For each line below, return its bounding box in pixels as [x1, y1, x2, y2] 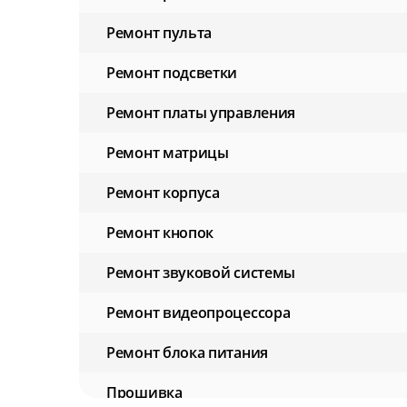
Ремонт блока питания [106, 342, 268, 363]
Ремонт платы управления [106, 103, 296, 124]
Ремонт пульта [106, 23, 213, 44]
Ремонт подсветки [106, 63, 238, 84]
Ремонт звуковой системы [106, 263, 296, 283]
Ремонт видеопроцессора [106, 303, 291, 323]
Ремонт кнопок [106, 223, 214, 243]
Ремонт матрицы [106, 143, 229, 164]
